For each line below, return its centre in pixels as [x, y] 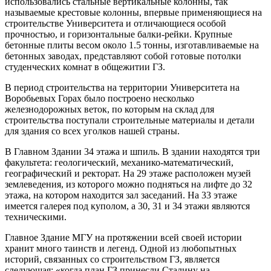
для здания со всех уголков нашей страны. [92, 131]
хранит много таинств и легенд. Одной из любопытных [121, 248]
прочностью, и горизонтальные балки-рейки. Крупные [119, 34]
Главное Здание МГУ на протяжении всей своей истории [123, 237]
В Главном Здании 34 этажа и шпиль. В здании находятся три [132, 151]
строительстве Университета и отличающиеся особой [116, 23]
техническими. [36, 217]
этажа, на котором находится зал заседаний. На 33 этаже [121, 195]
